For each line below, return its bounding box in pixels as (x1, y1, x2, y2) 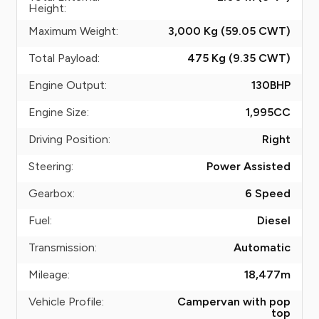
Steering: (28, 159, 73, 173)
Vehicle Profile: (28, 295, 104, 308)
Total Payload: (28, 51, 100, 65)
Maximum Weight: (28, 24, 118, 38)
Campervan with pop (177, 295, 291, 308)
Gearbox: (28, 187, 75, 200)
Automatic (234, 241, 291, 254)
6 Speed (245, 187, 291, 200)
